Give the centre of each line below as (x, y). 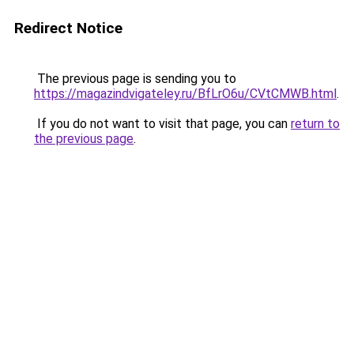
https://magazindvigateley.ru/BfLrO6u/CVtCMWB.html (185, 94)
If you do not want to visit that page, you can (162, 124)
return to (315, 124)
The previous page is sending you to (135, 79)
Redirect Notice (68, 28)
